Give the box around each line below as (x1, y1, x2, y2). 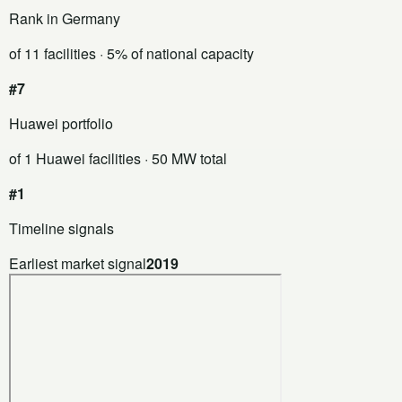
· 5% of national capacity (96, 42, 254, 64)
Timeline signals (9, 217, 114, 239)
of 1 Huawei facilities (9, 147, 141, 169)
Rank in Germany (9, 7, 120, 29)
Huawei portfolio (9, 112, 113, 134)
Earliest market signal (9, 252, 146, 274)
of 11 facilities (9, 42, 96, 64)
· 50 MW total (141, 147, 227, 169)
